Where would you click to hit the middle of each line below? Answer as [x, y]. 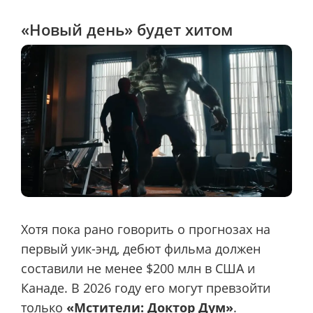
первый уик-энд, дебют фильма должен [141, 249]
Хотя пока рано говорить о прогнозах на [146, 230]
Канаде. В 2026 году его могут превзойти [146, 288]
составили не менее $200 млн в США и [138, 269]
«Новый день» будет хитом [127, 29]
